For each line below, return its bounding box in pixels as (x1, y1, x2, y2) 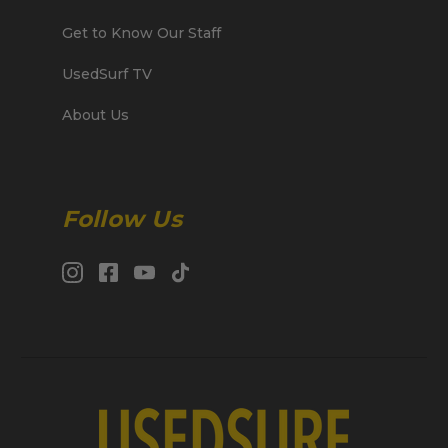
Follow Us (61, 204, 182, 233)
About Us (61, 105, 129, 124)
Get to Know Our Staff (61, 23, 221, 42)
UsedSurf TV (61, 64, 152, 83)
